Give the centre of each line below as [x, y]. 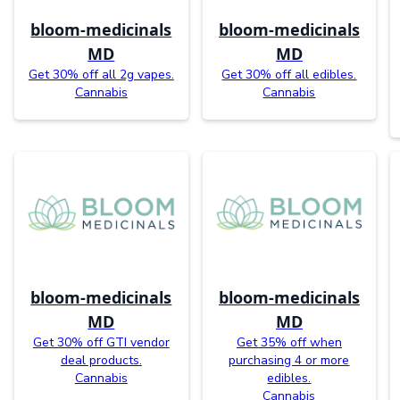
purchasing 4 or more [289, 360]
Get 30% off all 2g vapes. [101, 74]
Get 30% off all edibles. [289, 74]
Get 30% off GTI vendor [101, 342]
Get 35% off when [289, 342]
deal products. [101, 360]
